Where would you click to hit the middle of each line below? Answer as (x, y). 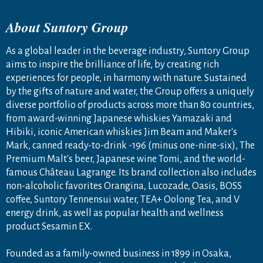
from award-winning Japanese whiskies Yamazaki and (119, 119)
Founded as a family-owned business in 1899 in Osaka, (119, 254)
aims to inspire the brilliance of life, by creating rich (112, 65)
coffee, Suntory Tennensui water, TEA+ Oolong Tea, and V (123, 200)
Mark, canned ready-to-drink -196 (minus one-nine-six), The (130, 146)
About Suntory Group (67, 27)
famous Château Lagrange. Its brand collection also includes (131, 173)
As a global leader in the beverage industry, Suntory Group (128, 51)
